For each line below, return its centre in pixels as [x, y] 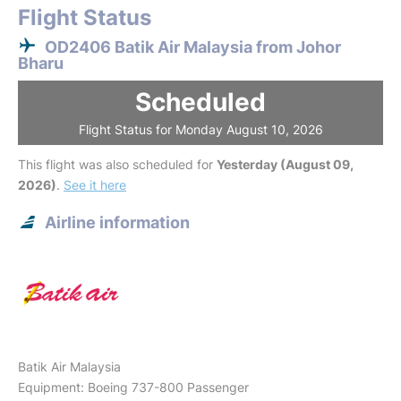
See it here [95, 185]
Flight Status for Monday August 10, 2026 [200, 129]
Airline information [117, 222]
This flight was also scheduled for [117, 164]
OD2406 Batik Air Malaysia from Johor [193, 47]
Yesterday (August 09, [285, 164]
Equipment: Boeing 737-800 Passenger [133, 387]
